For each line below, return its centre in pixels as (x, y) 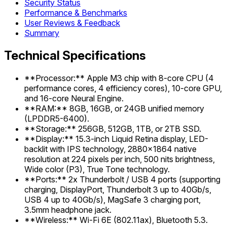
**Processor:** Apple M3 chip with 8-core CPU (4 (119, 78)
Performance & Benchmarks (76, 13)
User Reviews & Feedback (72, 23)
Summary (42, 33)
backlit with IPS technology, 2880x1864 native (110, 149)
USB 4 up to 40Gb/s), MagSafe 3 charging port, (112, 199)
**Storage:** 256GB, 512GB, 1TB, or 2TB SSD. (113, 128)
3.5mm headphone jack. (68, 210)
